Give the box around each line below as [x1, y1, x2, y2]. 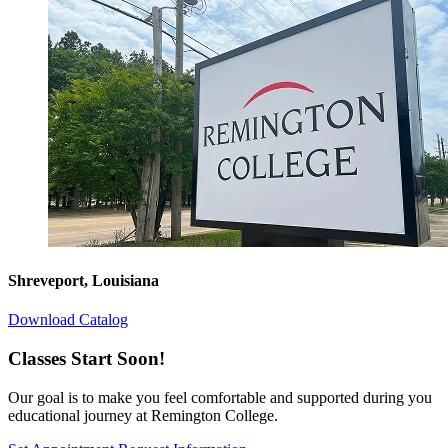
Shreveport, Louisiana [8, 271, 159, 289]
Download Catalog [8, 311, 128, 329]
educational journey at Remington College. [8, 406, 278, 424]
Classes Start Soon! [8, 347, 165, 369]
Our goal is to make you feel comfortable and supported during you [8, 388, 432, 406]
